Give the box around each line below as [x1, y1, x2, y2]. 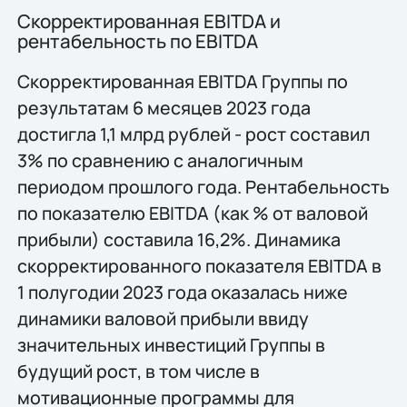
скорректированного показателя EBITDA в [16, 253, 382, 278]
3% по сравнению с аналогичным [16, 147, 303, 173]
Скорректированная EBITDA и [16, 8, 281, 35]
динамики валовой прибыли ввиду [16, 305, 309, 331]
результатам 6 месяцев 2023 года [16, 94, 311, 120]
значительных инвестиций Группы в [16, 332, 325, 357]
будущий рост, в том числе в [16, 358, 260, 383]
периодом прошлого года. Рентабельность [16, 174, 390, 199]
